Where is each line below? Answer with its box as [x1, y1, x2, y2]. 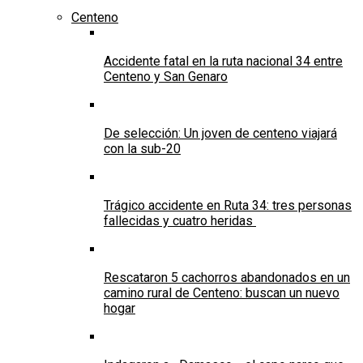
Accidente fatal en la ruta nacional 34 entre [104, 53, 343, 69]
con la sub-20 [104, 140, 181, 156]
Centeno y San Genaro [104, 68, 228, 84]
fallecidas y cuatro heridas [104, 212, 256, 228]
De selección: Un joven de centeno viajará [104, 125, 337, 141]
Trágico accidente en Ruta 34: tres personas [104, 197, 352, 213]
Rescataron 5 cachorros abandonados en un [104, 269, 350, 285]
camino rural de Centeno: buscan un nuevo [104, 284, 340, 301]
